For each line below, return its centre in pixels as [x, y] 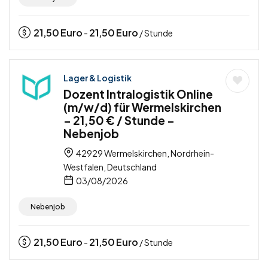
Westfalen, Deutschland [110, 167]
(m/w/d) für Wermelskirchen [142, 107]
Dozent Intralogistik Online [138, 94]
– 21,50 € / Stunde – [119, 120]
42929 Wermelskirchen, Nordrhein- [144, 153]
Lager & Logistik [98, 77]
